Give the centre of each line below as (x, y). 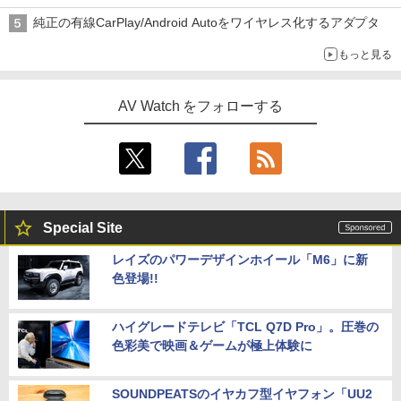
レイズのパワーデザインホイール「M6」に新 (240, 259)
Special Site (83, 227)
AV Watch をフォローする (200, 106)
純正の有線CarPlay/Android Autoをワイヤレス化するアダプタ (207, 22)
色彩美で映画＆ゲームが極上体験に (212, 345)
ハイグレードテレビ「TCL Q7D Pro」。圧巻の (245, 326)
